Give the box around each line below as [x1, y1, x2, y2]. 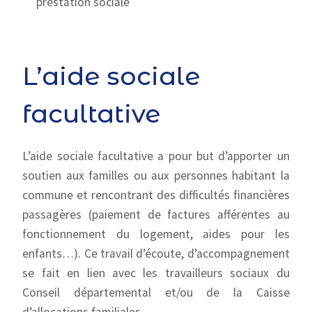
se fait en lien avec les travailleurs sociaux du [22, 265, 290, 281]
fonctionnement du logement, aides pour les [22, 226, 290, 242]
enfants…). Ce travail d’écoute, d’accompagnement [22, 246, 290, 261]
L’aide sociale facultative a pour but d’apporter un [22, 148, 290, 164]
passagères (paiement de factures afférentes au [22, 207, 290, 222]
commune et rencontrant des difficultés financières [22, 187, 290, 203]
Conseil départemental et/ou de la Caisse [22, 285, 290, 300]
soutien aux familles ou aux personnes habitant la [22, 168, 290, 183]
